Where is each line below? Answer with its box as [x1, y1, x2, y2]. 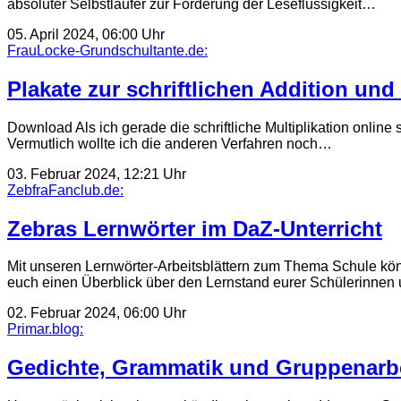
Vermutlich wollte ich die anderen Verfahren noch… [7, 135, 332, 151]
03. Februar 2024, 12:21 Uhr [7, 166, 186, 182]
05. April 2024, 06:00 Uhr [7, 26, 165, 42]
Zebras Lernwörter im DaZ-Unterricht [7, 216, 382, 241]
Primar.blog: [7, 321, 83, 337]
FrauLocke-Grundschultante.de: [7, 42, 208, 58]
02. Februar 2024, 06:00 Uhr [7, 305, 186, 321]
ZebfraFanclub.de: [7, 182, 124, 198]
